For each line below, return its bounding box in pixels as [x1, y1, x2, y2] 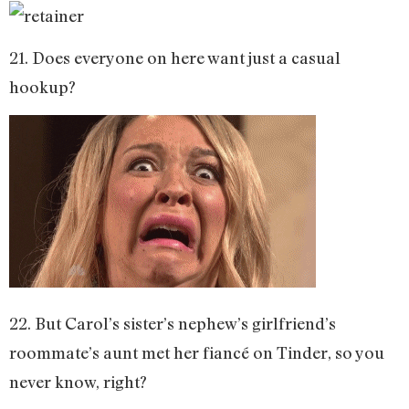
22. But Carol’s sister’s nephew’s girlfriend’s [9, 312, 336, 333]
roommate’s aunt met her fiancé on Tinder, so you [9, 341, 384, 362]
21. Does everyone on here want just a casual [9, 47, 341, 68]
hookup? [9, 77, 76, 98]
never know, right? [9, 371, 147, 392]
